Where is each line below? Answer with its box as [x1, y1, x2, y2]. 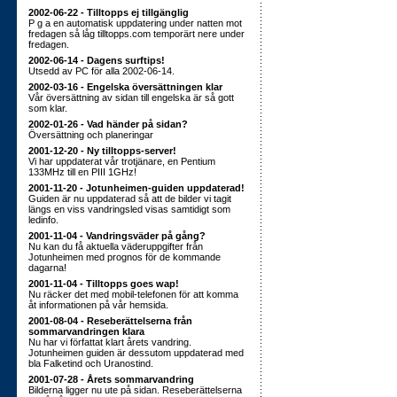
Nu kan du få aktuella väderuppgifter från [28, 241, 203, 252]
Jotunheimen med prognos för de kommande [28, 252, 221, 262]
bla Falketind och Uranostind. [28, 358, 153, 369]
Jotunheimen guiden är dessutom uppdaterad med [28, 347, 244, 358]
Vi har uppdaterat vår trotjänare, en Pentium [28, 156, 215, 167]
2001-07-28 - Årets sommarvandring [28, 374, 194, 385]
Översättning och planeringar [28, 129, 153, 140]
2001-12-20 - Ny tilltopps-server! [28, 145, 176, 156]
